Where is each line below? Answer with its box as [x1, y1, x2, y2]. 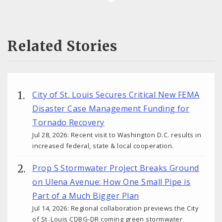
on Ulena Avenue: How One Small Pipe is [32, 176, 191, 187]
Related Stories [7, 37, 117, 55]
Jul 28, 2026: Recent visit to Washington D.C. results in [32, 130, 201, 139]
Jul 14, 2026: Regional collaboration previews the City [32, 203, 199, 213]
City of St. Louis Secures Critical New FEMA [32, 89, 200, 100]
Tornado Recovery [32, 116, 105, 128]
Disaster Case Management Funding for [32, 103, 190, 114]
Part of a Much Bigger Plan [32, 190, 139, 201]
